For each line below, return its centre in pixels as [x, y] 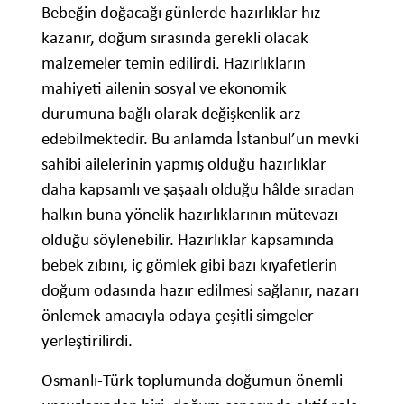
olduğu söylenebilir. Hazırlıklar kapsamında [188, 240]
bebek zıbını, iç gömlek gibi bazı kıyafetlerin [189, 265]
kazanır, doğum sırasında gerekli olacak [175, 38]
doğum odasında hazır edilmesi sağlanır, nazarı [200, 290]
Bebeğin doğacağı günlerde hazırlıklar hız [181, 13]
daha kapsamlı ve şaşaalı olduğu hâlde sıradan [198, 189]
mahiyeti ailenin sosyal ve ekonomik [164, 88]
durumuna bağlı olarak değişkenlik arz [171, 114]
